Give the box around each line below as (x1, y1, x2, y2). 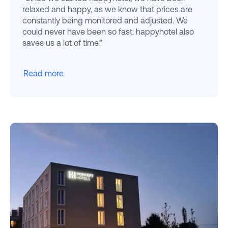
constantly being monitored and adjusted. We (22, 15, 188, 25)
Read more (23, 68, 64, 78)
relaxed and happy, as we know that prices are (22, 4, 192, 14)
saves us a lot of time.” (22, 38, 102, 47)
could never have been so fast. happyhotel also (22, 26, 194, 36)
